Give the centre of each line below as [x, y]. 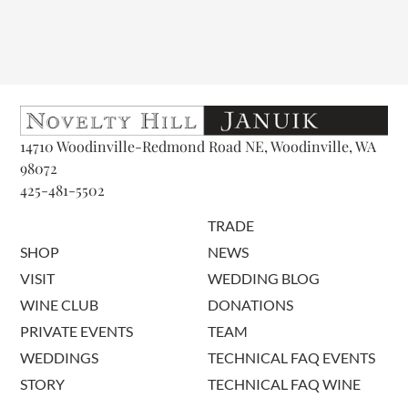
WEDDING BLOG [263, 279]
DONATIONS [250, 305]
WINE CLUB [60, 305]
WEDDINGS [60, 358]
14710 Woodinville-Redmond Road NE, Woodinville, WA [199, 147]
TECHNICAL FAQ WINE [284, 384]
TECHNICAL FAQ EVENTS [291, 358]
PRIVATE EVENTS [77, 331]
